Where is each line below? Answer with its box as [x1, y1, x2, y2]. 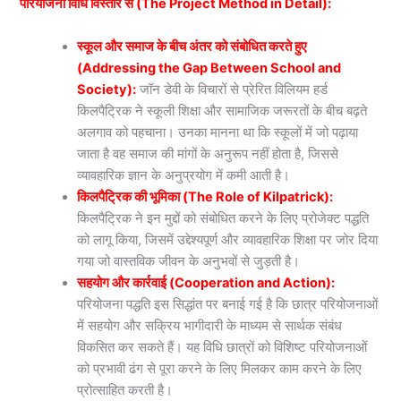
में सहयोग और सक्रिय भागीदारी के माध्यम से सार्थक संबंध [77, 317, 343, 334]
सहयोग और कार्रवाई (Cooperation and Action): [77, 274, 336, 291]
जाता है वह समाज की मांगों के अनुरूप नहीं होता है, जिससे [77, 145, 339, 162]
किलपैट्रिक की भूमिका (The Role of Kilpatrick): [77, 188, 334, 205]
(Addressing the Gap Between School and [77, 59, 342, 76]
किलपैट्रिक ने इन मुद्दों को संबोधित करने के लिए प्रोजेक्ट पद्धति [77, 209, 370, 226]
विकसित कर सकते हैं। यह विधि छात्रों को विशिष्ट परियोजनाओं [77, 338, 368, 355]
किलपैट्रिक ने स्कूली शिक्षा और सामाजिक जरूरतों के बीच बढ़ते [77, 102, 368, 119]
